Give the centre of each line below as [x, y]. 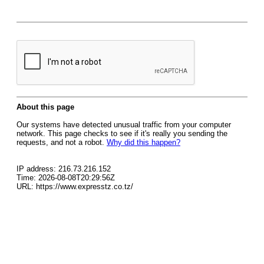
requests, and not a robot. [62, 142]
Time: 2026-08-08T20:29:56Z [66, 178]
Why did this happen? [143, 142]
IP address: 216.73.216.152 [64, 169]
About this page [45, 107]
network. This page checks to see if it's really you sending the [122, 133]
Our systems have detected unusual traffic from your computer [124, 125]
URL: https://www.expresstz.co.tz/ [75, 187]
